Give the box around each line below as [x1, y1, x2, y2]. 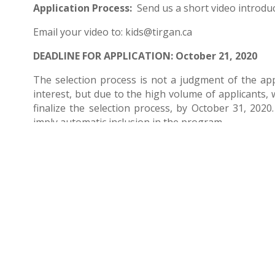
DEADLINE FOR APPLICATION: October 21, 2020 [33, 49, 257, 63]
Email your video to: [33, 25, 125, 39]
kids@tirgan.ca [125, 25, 192, 39]
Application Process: [33, 1, 132, 15]
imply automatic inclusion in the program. [33, 115, 224, 130]
